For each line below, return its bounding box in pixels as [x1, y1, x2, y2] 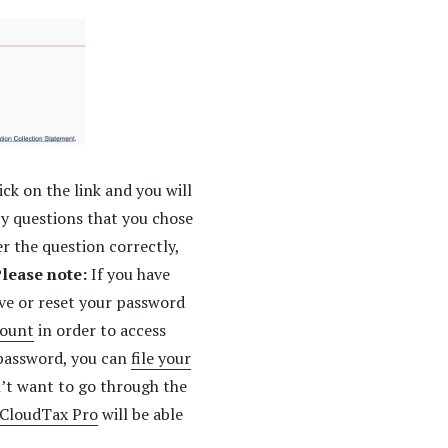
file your [131, 347, 191, 370]
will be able [98, 403, 183, 426]
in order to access [34, 319, 166, 342]
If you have [91, 263, 170, 286]
